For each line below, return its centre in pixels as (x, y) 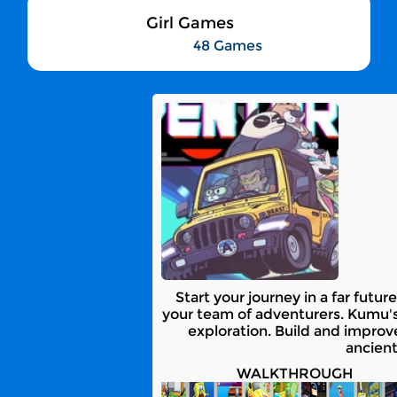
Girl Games (190, 23)
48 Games (228, 46)
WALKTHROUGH (294, 374)
